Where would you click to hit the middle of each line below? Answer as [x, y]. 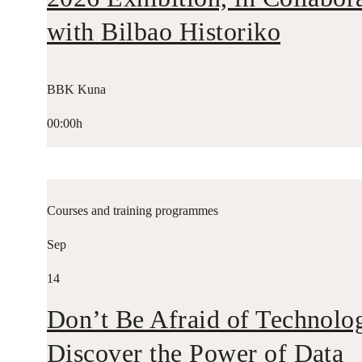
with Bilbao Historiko [164, 32]
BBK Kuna [76, 89]
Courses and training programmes [132, 210]
